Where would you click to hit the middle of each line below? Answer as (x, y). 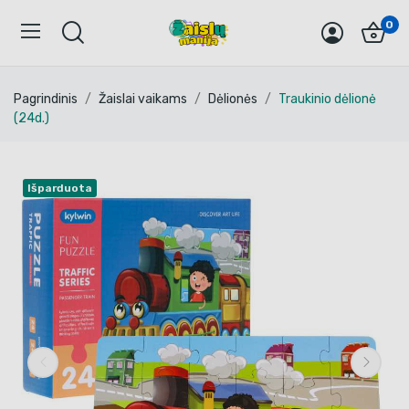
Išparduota (60, 188)
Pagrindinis (46, 99)
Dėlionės (233, 99)
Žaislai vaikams (143, 99)
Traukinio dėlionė (327, 99)
